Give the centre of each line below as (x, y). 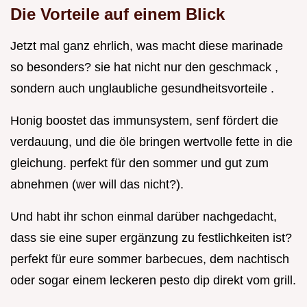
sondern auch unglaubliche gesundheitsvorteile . (142, 89)
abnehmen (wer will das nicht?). (97, 185)
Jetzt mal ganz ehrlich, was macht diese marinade (147, 46)
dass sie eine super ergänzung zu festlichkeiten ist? (151, 238)
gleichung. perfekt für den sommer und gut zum (139, 163)
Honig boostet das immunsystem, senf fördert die (144, 121)
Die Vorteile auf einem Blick (118, 14)
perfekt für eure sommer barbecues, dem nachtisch (150, 259)
